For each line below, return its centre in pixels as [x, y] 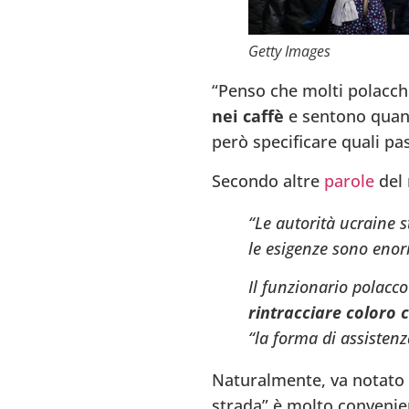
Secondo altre [267, 180]
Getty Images [289, 52]
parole [349, 180]
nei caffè [247, 116]
